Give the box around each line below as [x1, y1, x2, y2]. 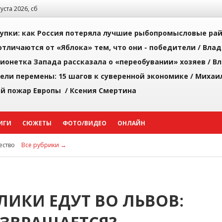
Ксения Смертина [70, 86, 136, 95]
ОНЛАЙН [117, 119, 145, 127]
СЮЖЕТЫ [22, 119, 52, 127]
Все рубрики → [21, 141, 66, 149]
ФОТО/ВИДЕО [62, 119, 107, 127]
